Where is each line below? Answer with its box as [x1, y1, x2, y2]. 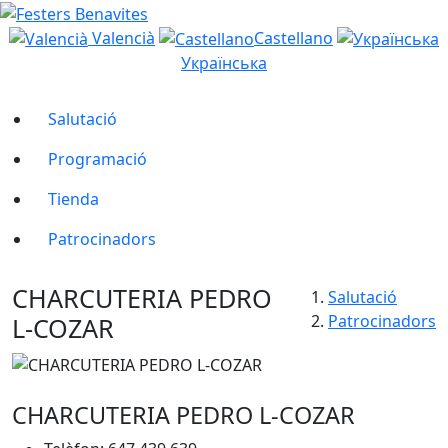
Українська [181, 52, 267, 75]
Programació [48, 148, 147, 171]
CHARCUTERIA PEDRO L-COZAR [12, 399, 355, 432]
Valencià [88, 26, 155, 49]
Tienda [48, 188, 99, 211]
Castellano [254, 26, 333, 49]
